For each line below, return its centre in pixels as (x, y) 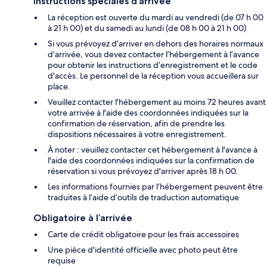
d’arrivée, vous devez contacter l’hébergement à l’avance (153, 55)
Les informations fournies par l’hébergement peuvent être (155, 187)
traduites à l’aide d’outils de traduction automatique (143, 198)
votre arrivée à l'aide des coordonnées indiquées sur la (148, 113)
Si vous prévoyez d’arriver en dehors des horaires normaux (156, 44)
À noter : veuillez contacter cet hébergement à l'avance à (153, 150)
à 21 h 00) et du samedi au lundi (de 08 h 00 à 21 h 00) (147, 28)
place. (59, 87)
